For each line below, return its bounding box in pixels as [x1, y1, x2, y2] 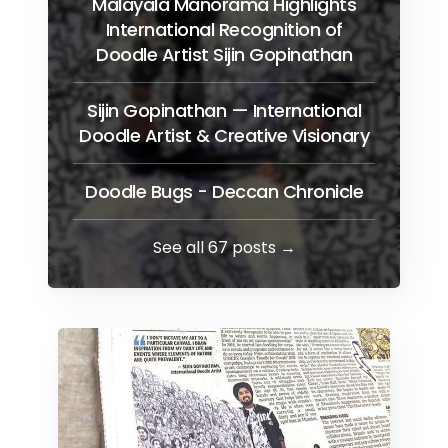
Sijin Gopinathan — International [87, 98, 361, 124]
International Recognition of [105, 17, 343, 43]
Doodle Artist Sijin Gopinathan [96, 42, 352, 68]
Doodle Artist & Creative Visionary [79, 123, 369, 149]
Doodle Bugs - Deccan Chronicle [85, 179, 363, 205]
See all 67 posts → [152, 236, 296, 260]
